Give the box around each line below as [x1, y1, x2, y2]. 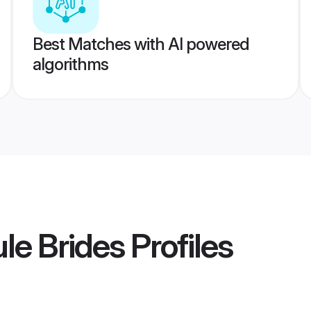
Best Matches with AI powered [32, 34, 249, 54]
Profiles [124, 225, 233, 267]
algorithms [32, 54, 108, 74]
